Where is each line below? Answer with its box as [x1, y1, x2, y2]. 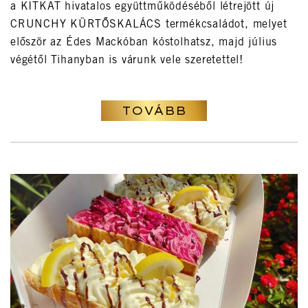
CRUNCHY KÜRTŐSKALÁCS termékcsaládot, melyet [10, 19, 287, 31]
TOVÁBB [122, 104, 186, 118]
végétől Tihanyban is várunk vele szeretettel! [10, 55, 243, 67]
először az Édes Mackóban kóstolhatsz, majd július [10, 37, 278, 49]
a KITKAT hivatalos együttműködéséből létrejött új [10, 1, 275, 13]
